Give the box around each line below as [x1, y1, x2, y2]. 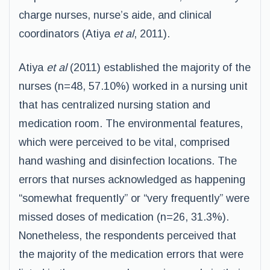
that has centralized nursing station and [19, 99, 210, 111]
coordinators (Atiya [19, 28, 113, 40]
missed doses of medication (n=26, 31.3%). [19, 211, 229, 223]
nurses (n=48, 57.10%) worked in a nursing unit [19, 80, 248, 92]
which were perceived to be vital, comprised [19, 136, 230, 148]
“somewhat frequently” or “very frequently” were [19, 192, 250, 204]
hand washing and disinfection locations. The [19, 155, 237, 167]
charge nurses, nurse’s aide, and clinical [19, 9, 212, 21]
